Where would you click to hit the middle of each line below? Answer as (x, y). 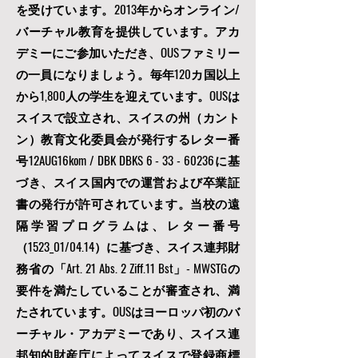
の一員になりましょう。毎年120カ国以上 (128, 74)
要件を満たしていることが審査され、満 (128, 289)
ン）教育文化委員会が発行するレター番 (128, 138)
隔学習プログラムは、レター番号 (128, 225)
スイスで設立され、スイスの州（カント (128, 117)
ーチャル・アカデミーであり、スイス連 (128, 332)
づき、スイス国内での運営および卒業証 (128, 181)
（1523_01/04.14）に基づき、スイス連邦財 (128, 246)
